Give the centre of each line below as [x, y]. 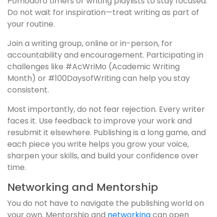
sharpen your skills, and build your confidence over [103, 156]
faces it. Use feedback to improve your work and [100, 121]
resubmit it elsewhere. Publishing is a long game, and [107, 133]
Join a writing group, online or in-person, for [90, 44]
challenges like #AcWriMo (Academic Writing [93, 67]
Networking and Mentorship [83, 187]
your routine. [31, 24]
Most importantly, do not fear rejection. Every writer [106, 109]
